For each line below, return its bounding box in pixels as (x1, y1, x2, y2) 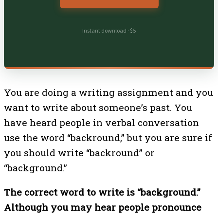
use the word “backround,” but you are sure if (4, 131, 212, 144)
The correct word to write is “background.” (4, 185, 200, 198)
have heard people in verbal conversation (4, 116, 199, 128)
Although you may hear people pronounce (4, 200, 201, 213)
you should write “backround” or (4, 146, 155, 159)
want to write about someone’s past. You (4, 101, 192, 113)
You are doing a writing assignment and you (4, 86, 213, 98)
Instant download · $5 (82, 27, 136, 36)
